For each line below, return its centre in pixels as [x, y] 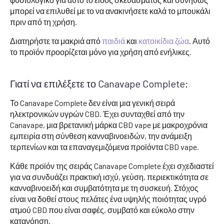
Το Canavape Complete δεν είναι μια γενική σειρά [92, 102]
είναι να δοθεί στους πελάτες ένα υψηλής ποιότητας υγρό [108, 198]
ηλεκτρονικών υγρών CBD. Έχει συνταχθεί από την [97, 113]
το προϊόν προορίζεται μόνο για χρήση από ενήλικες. [101, 51]
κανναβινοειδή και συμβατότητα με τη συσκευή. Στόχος [104, 187]
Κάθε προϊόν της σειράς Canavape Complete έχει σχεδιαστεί [112, 165]
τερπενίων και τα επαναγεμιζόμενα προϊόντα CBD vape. [104, 146]
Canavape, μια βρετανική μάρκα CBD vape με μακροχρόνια [109, 124]
